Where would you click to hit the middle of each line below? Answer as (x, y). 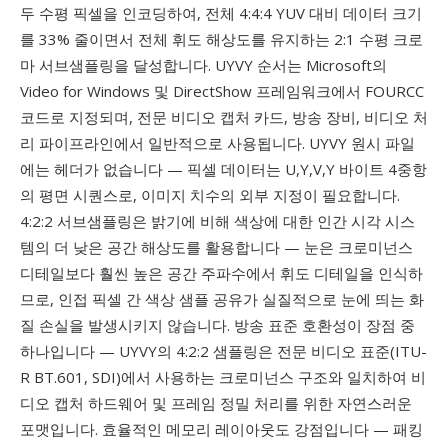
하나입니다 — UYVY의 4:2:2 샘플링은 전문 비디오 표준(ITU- (223, 351)
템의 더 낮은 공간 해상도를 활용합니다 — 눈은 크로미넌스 (216, 247)
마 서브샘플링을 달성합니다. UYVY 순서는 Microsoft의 (203, 65)
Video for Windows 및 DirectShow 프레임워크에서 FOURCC (222, 91)
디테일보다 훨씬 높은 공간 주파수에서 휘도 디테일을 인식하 (221, 273)
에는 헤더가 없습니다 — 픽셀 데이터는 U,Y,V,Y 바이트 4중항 (223, 169)
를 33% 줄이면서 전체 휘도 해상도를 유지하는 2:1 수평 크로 (221, 39)
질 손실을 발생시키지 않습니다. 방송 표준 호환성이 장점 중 (217, 325)
